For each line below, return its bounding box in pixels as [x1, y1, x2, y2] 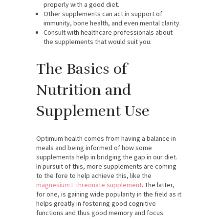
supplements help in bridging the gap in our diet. [36, 152, 177, 161]
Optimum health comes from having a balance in [36, 133, 176, 143]
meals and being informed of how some [36, 143, 152, 152]
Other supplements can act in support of [44, 9, 162, 18]
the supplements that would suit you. [44, 37, 152, 46]
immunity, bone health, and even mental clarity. [44, 18, 181, 27]
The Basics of [36, 60, 127, 78]
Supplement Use [36, 102, 150, 120]
